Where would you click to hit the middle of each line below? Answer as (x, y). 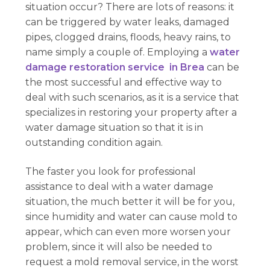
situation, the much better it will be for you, (130, 201)
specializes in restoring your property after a (131, 112)
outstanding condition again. (94, 142)
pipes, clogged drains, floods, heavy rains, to (128, 37)
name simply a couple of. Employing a (118, 52)
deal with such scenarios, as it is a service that (133, 97)
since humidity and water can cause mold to (132, 216)
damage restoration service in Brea (115, 67)
